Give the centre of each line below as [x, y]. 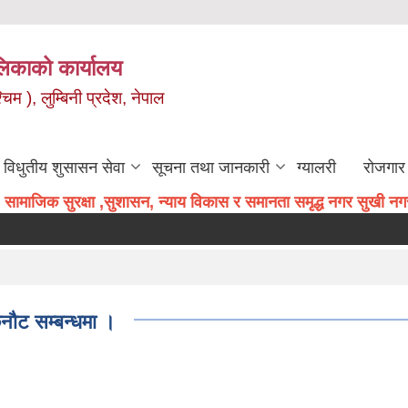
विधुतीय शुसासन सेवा [64, 167]
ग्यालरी [316, 167]
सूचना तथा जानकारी [211, 167]
